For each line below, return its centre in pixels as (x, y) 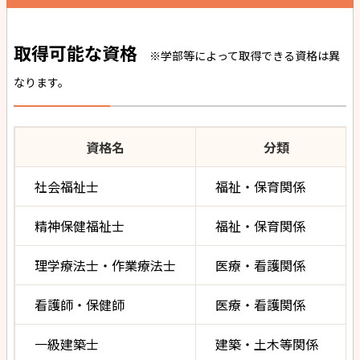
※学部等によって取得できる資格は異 (245, 56)
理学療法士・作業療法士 (105, 266)
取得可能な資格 (78, 53)
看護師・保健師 (80, 305)
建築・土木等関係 (267, 344)
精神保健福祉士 (80, 226)
